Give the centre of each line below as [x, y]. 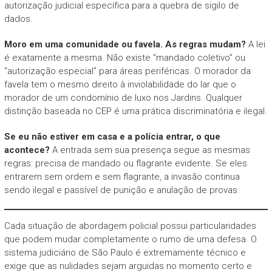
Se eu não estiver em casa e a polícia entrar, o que [112, 136]
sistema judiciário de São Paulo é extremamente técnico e [125, 252]
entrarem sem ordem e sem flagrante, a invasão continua [122, 176]
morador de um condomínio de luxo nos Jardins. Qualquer [123, 97]
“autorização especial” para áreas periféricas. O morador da [127, 71]
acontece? [27, 150]
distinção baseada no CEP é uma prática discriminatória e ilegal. [135, 111]
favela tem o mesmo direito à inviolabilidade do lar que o [120, 84]
